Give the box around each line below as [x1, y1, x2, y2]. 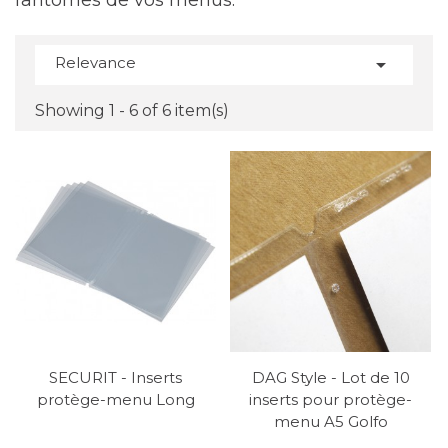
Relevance [55, 53, 136, 72]
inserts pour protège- [249, 390, 412, 409]
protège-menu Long [36, 390, 195, 409]
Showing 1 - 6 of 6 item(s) [35, 101, 229, 120]
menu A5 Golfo [273, 412, 388, 431]
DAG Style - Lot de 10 [251, 368, 410, 387]
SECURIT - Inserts [49, 368, 182, 387]
